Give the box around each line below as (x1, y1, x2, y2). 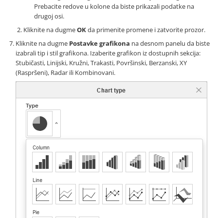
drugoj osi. (34, 11, 64, 20)
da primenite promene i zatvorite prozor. (86, 25, 205, 34)
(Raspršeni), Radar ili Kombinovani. (16, 68, 115, 77)
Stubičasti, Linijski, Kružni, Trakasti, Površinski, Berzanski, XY (16, 58, 187, 67)
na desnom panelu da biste (130, 38, 210, 48)
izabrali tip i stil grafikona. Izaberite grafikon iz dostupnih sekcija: (16, 48, 200, 57)
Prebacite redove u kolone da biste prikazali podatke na (34, 1, 194, 11)
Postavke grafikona (69, 38, 130, 48)
